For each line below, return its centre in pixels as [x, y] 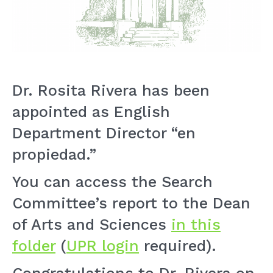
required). [178, 246]
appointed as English [91, 112]
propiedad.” [54, 154]
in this [196, 225]
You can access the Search [112, 182]
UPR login [103, 246]
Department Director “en [104, 133]
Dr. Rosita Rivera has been [111, 90]
